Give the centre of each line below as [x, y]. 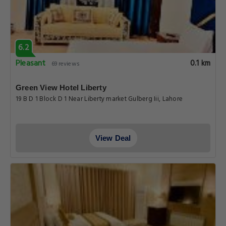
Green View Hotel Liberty [61, 88]
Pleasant [31, 64]
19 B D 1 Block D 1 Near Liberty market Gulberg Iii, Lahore [99, 99]
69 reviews [65, 64]
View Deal [113, 138]
